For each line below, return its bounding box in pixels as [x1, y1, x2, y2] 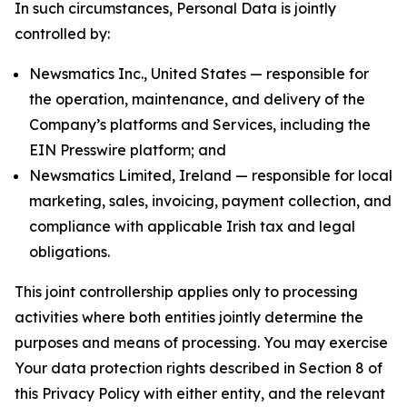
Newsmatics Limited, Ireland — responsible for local [29, 166, 392, 184]
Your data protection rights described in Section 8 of [15, 359, 382, 377]
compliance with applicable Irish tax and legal [29, 217, 355, 235]
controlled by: [15, 25, 110, 43]
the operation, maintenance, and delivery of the [29, 90, 365, 108]
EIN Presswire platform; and [29, 141, 226, 159]
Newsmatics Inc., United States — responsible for [29, 65, 369, 83]
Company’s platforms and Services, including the [29, 115, 371, 134]
